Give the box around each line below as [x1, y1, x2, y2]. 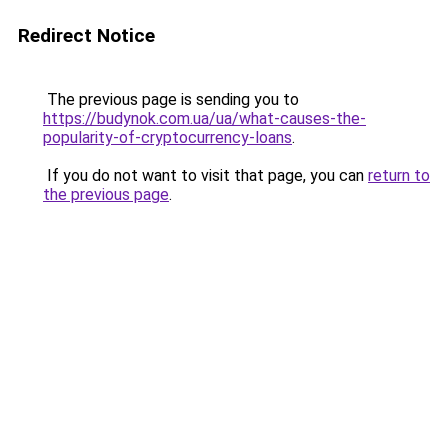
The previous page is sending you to [43, 90, 299, 109]
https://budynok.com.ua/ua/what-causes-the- [43, 109, 366, 128]
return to [368, 166, 430, 185]
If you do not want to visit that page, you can [43, 166, 368, 185]
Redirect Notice [18, 24, 155, 47]
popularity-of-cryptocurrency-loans [43, 128, 292, 147]
